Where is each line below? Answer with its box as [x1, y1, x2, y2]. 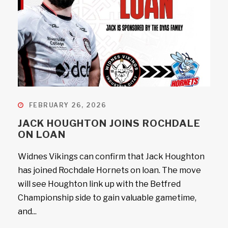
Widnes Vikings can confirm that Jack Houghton [18, 152, 205, 161]
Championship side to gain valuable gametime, [18, 193, 196, 203]
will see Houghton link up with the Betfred [18, 179, 181, 189]
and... [18, 207, 37, 216]
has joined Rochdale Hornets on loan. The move [18, 165, 201, 175]
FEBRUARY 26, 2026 [28, 101, 106, 109]
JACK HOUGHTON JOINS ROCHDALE [18, 118, 201, 129]
